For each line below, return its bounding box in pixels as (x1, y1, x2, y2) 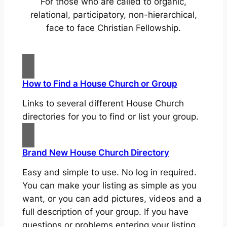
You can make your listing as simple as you (22, 180, 197, 191)
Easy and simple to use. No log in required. (22, 167, 197, 177)
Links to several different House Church (22, 98, 184, 108)
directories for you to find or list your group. (22, 111, 199, 122)
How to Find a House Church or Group (22, 78, 177, 89)
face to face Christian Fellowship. (46, 22, 181, 33)
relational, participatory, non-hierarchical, (30, 9, 197, 20)
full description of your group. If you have (22, 206, 188, 217)
